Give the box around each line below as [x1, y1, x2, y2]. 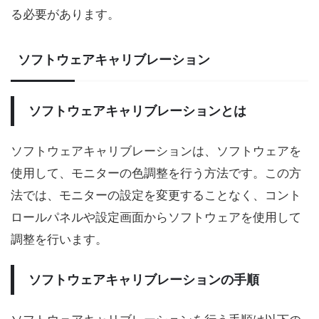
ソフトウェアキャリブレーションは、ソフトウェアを [11, 143, 301, 158]
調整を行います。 [11, 231, 108, 246]
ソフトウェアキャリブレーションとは [28, 103, 246, 118]
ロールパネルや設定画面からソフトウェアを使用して [11, 209, 301, 224]
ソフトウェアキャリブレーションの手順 [28, 271, 259, 287]
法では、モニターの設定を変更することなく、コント [11, 187, 301, 202]
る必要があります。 [11, 6, 120, 21]
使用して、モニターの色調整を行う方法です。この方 [11, 165, 301, 180]
